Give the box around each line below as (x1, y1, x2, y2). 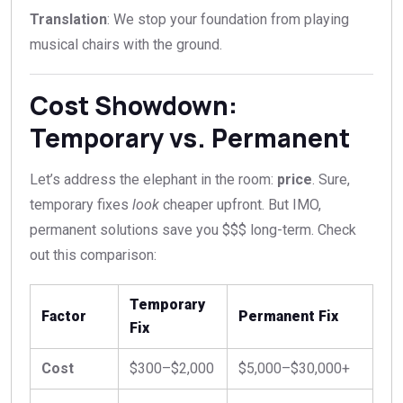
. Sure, (312, 171, 350, 189)
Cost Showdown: (30, 88, 237, 123)
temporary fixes (30, 196, 132, 214)
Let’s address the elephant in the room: (30, 171, 277, 189)
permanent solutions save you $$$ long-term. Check (30, 221, 356, 239)
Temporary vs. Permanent (30, 121, 350, 156)
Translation (30, 11, 107, 29)
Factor (41, 308, 86, 326)
